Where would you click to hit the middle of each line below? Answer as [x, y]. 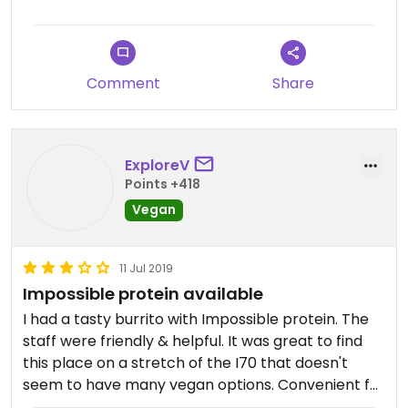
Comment [123, 83]
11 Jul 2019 [146, 268]
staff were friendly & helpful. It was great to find [193, 341]
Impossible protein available [143, 294]
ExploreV [157, 165]
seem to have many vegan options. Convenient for [204, 385]
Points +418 [163, 184]
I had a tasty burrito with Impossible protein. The [196, 319]
